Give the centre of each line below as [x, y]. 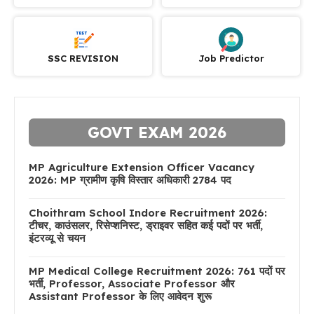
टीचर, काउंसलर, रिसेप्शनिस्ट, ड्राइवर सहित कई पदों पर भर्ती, [146, 226]
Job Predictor [231, 59]
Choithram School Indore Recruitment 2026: [148, 213]
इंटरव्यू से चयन [57, 238]
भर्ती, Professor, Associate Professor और [132, 284]
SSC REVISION [83, 59]
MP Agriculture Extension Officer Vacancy [142, 168]
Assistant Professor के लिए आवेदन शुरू [120, 296]
